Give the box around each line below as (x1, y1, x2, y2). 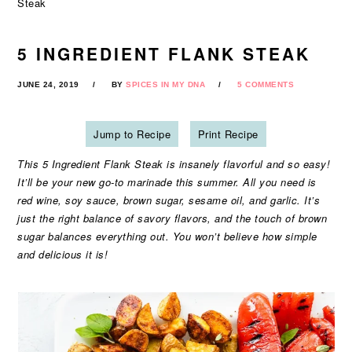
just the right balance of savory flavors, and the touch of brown (17, 211, 328, 225)
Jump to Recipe (93, 126, 171, 141)
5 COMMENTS (237, 80, 295, 89)
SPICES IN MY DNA (126, 80, 206, 89)
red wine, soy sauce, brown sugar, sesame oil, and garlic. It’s (17, 192, 321, 207)
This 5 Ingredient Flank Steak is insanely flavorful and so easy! (17, 156, 331, 171)
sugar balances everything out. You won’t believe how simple (17, 229, 317, 244)
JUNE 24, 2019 (17, 80, 79, 89)
